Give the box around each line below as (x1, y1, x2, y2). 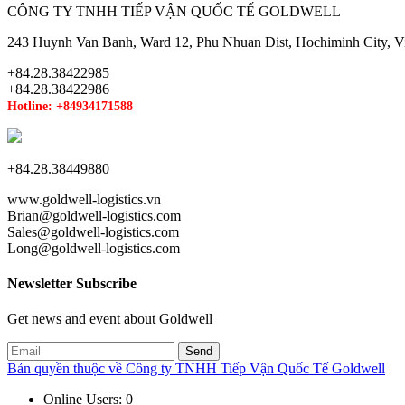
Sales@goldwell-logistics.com (7, 223, 179, 240)
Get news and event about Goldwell (7, 311, 212, 327)
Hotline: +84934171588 (7, 99, 133, 113)
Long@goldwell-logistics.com (7, 240, 180, 256)
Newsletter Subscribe (7, 275, 137, 291)
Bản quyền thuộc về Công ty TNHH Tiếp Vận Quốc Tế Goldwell (7, 361, 385, 377)
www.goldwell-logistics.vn (7, 191, 161, 207)
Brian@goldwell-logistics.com (7, 207, 181, 223)
